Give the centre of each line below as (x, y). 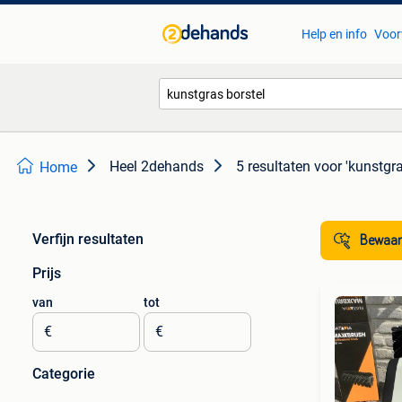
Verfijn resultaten (88, 239)
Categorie (64, 374)
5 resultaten (273, 166)
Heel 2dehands (157, 166)
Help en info (334, 34)
